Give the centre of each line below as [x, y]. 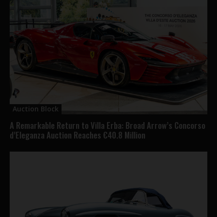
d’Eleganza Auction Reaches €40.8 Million [77, 135]
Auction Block [36, 108]
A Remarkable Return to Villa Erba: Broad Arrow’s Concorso [108, 125]
